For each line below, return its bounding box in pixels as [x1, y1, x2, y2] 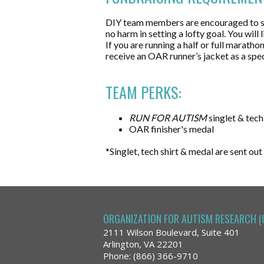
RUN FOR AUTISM [129, 112, 207, 123]
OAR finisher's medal [129, 123, 214, 134]
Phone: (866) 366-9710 [103, 250, 198, 262]
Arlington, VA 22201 [103, 238, 183, 250]
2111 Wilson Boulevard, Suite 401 [103, 226, 240, 238]
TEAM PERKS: [105, 81, 181, 104]
